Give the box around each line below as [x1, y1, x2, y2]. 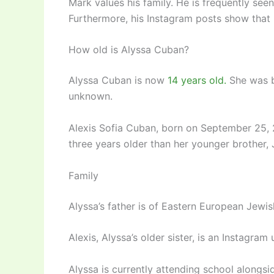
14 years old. [165, 74, 229, 87]
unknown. [68, 90, 113, 103]
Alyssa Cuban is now [68, 74, 165, 87]
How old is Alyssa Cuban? [68, 43, 189, 56]
